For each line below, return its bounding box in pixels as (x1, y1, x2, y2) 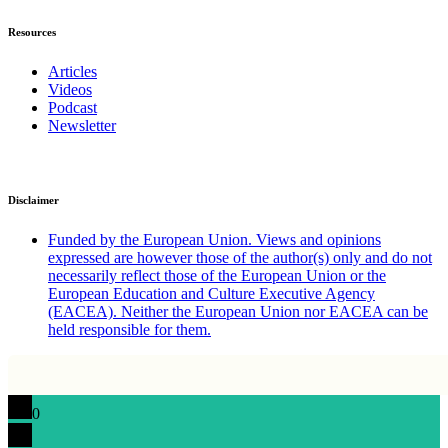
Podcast (48, 98, 97, 116)
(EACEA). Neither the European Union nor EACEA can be (48, 302, 428, 320)
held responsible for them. (48, 320, 211, 338)
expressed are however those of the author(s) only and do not (48, 248, 432, 266)
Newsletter (48, 116, 116, 134)
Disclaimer (8, 193, 59, 206)
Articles (48, 62, 97, 80)
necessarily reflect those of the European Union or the (48, 266, 386, 284)
